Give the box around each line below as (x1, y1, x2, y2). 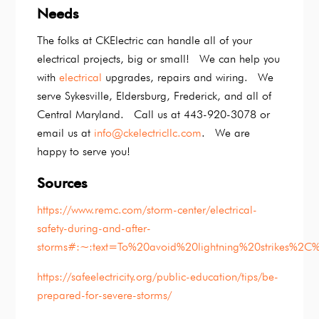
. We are (202, 126, 251, 140)
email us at (37, 126, 95, 140)
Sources (37, 174, 88, 192)
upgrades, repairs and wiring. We (102, 70, 274, 85)
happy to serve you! (37, 145, 131, 159)
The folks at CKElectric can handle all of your (37, 33, 253, 48)
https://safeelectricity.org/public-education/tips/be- (37, 270, 279, 284)
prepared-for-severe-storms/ (37, 288, 172, 303)
